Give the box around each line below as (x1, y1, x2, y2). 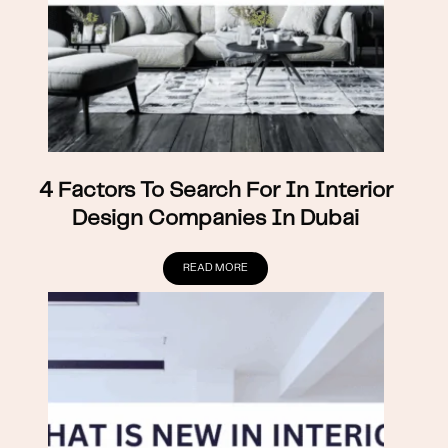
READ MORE (183, 262, 249, 273)
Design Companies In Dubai (72, 207, 360, 229)
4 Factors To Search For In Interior (38, 179, 393, 201)
